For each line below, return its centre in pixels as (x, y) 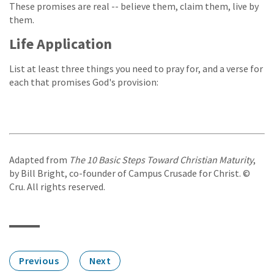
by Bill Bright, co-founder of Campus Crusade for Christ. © (130, 173)
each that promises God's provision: (84, 82)
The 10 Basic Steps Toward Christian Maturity (161, 160)
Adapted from (39, 160)
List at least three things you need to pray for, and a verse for (136, 69)
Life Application (61, 44)
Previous (39, 261)
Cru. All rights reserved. (57, 187)
